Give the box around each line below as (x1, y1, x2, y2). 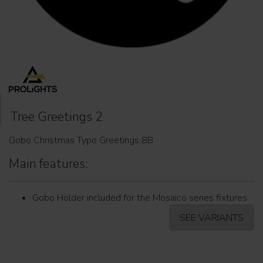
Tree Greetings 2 (10, 107, 103, 126)
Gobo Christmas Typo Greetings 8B (9, 133, 153, 147)
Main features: (9, 154, 88, 173)
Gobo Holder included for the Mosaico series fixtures (32, 191, 247, 204)
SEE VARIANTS (180, 211, 244, 225)
